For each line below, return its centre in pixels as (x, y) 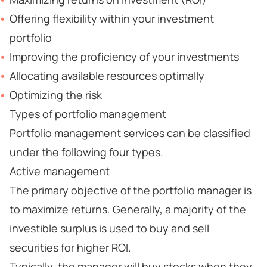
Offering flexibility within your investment (112, 18)
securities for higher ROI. (70, 247)
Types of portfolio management (88, 114)
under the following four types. (86, 152)
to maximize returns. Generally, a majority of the (128, 209)
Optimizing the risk (56, 95)
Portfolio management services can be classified (130, 133)
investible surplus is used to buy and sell (109, 228)
